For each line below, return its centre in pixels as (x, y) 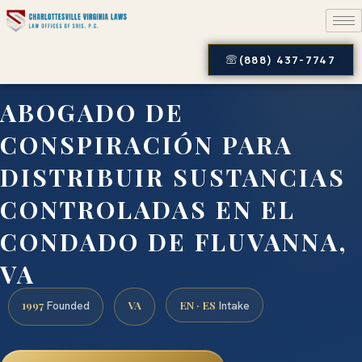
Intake (233, 306)
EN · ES (198, 305)
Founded (67, 306)
